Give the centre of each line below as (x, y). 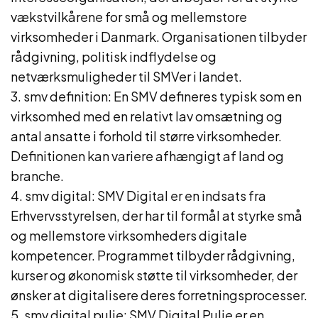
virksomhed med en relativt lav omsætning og (147, 116)
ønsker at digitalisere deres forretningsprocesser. (159, 295)
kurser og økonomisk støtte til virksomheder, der (154, 275)
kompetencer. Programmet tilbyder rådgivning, (153, 255)
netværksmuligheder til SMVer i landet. (126, 76)
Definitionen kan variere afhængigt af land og (147, 156)
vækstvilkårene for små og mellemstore (129, 17)
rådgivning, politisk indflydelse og (114, 56)
